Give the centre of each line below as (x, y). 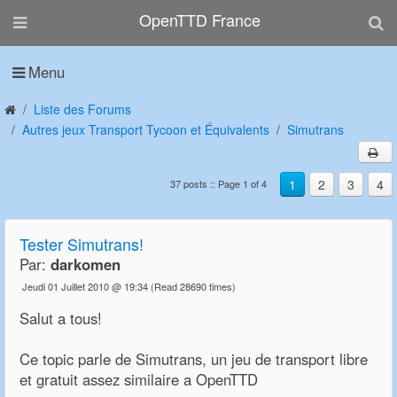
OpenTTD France (200, 20)
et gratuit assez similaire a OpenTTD (139, 380)
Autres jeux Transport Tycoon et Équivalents (146, 129)
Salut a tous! (61, 319)
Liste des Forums (82, 109)
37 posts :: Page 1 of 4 (218, 184)
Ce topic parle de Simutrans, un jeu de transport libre (194, 359)
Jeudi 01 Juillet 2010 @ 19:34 (85, 287)
